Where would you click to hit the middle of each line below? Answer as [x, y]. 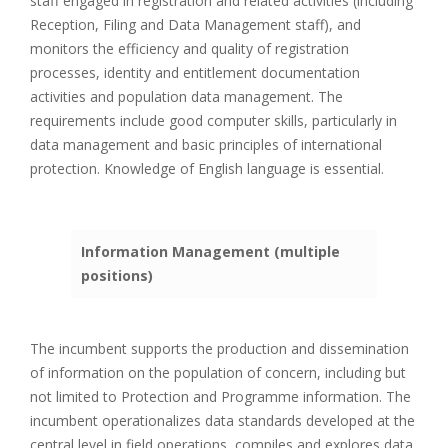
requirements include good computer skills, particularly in [213, 121]
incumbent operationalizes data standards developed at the [222, 421]
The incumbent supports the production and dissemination [219, 349]
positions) [117, 276]
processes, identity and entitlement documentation [195, 73]
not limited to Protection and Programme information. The [220, 397]
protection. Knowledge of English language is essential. [207, 169]
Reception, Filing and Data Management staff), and [195, 25]
